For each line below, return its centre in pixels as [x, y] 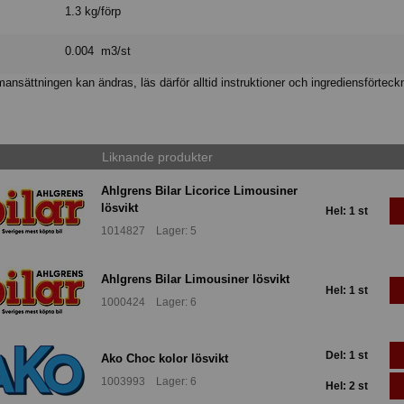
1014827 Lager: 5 [149, 231]
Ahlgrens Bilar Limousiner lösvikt [195, 279]
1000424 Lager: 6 [149, 302]
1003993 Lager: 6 [149, 382]
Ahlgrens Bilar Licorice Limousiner [199, 190]
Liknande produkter [157, 157]
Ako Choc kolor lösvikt [165, 358]
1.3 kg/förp [93, 12]
